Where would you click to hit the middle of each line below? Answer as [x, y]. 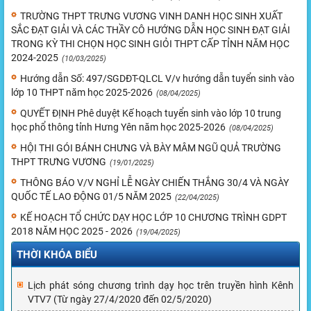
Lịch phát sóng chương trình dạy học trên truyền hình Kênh [161, 285]
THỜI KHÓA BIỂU [57, 254]
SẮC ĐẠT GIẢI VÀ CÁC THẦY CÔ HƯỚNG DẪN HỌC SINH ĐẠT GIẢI [151, 30]
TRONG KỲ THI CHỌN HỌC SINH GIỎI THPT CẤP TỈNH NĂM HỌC [150, 43]
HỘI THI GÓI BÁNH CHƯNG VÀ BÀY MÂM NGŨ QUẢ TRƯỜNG [151, 148]
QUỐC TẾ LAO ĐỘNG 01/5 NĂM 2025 [91, 196]
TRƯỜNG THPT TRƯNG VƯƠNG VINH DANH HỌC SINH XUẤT [151, 16]
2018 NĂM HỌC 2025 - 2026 [72, 231]
